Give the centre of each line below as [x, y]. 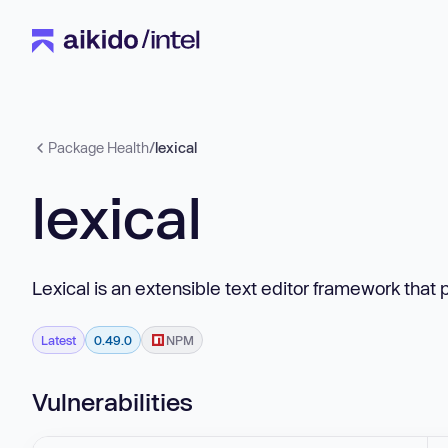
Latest [58, 339]
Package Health [98, 147]
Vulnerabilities [112, 401]
